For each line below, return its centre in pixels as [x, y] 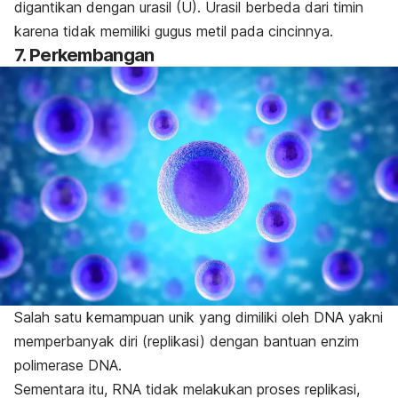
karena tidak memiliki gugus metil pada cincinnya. [174, 31]
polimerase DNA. [68, 365]
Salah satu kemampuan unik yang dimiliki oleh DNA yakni [199, 317]
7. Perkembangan [84, 55]
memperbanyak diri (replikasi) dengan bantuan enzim [187, 341]
